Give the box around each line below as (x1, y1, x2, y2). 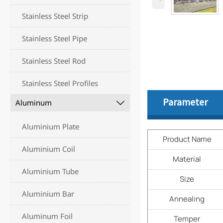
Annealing (169, 194, 205, 205)
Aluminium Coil (22, 144, 76, 154)
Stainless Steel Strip (22, 10, 89, 21)
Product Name (162, 134, 212, 145)
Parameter (162, 96, 208, 109)
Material (173, 154, 202, 165)
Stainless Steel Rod (22, 55, 86, 66)
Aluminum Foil (22, 211, 73, 222)
